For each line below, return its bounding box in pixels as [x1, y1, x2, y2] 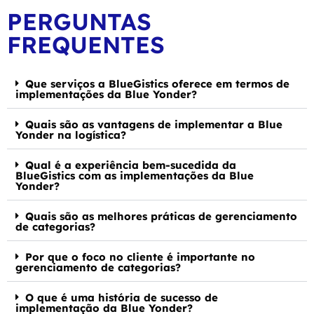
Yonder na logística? [15, 128, 126, 142]
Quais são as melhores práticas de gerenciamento [25, 209, 297, 223]
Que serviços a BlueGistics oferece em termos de [25, 76, 289, 90]
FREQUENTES [7, 29, 165, 59]
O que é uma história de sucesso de [25, 290, 218, 304]
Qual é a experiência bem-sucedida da [25, 158, 236, 172]
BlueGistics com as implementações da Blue [15, 168, 254, 182]
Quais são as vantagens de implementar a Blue [25, 117, 282, 131]
